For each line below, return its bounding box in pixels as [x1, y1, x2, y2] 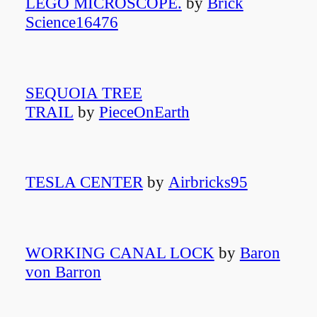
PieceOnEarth [98, 102, 190, 121]
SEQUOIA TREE [25, 83, 142, 102]
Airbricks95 [168, 173, 248, 192]
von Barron [25, 262, 101, 281]
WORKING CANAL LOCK [25, 243, 214, 262]
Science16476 [25, 13, 118, 32]
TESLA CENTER [25, 173, 143, 192]
